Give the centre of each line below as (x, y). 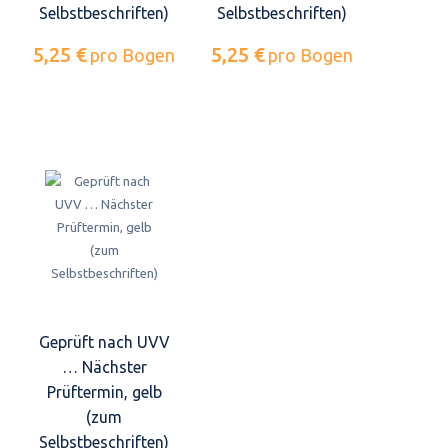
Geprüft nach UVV (104, 341)
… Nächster (104, 366)
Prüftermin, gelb (104, 391)
